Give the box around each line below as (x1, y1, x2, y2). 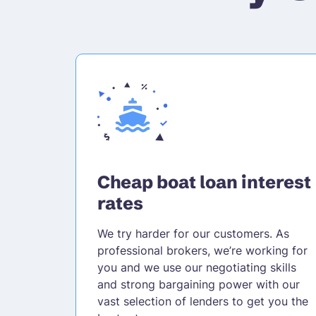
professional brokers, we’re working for (97, 243, 308, 257)
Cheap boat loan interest (97, 171, 311, 193)
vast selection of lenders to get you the (97, 293, 308, 308)
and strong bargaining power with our (97, 276, 300, 291)
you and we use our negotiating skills (97, 260, 296, 274)
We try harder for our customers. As (97, 226, 289, 241)
